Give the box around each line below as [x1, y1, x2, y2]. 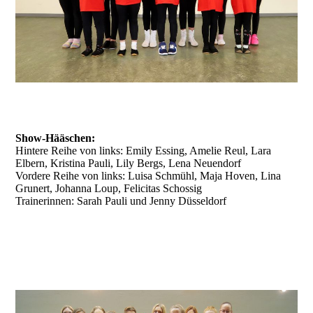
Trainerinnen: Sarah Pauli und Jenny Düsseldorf [15, 195, 227, 207]
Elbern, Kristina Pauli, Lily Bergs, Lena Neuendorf [15, 157, 242, 169]
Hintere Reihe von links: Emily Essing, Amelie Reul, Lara [15, 145, 272, 156]
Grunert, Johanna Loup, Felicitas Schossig [15, 182, 203, 194]
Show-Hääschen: [15, 132, 96, 144]
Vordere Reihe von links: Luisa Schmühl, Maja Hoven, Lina [15, 170, 282, 182]
